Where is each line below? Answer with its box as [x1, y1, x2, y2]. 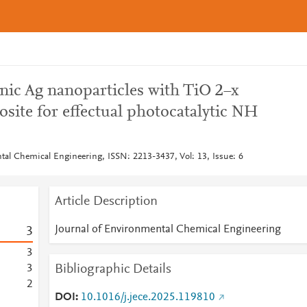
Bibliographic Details [54, 262, 171, 276]
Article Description [54, 195, 158, 208]
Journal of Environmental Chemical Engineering [54, 224, 281, 235]
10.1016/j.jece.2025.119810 [80, 292, 215, 303]
